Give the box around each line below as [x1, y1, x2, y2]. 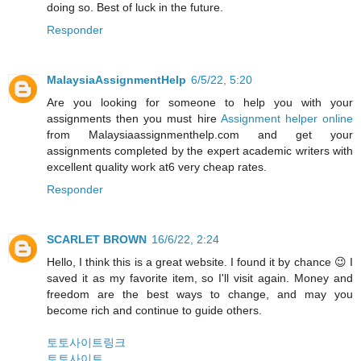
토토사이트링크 [47, 335, 126, 349]
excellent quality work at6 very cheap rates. [47, 160, 267, 173]
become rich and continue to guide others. [47, 303, 262, 317]
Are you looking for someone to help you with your [47, 95, 353, 109]
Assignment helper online [220, 111, 354, 125]
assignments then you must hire [47, 111, 221, 125]
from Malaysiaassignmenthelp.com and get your [47, 127, 353, 141]
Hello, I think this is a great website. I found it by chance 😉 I [47, 255, 353, 268]
